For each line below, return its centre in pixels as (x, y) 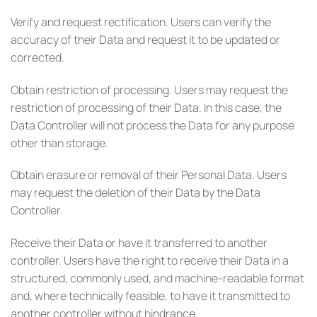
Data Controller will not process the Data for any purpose (152, 125)
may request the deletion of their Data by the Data (136, 193)
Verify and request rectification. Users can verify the (141, 22)
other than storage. (59, 143)
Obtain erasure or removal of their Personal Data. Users (149, 175)
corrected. (38, 57)
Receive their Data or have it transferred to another (139, 243)
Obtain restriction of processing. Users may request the (149, 90)
